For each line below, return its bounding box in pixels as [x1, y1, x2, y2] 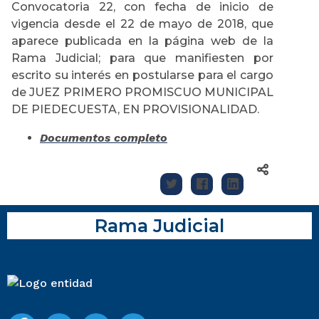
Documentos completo [40, 131, 167, 145]
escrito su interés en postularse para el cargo [11, 68, 273, 83]
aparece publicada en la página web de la [11, 34, 273, 48]
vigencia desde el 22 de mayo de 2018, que [11, 17, 273, 31]
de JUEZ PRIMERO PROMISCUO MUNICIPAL [11, 85, 273, 100]
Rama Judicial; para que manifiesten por [11, 51, 273, 66]
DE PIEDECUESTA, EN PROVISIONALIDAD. [11, 103, 259, 117]
